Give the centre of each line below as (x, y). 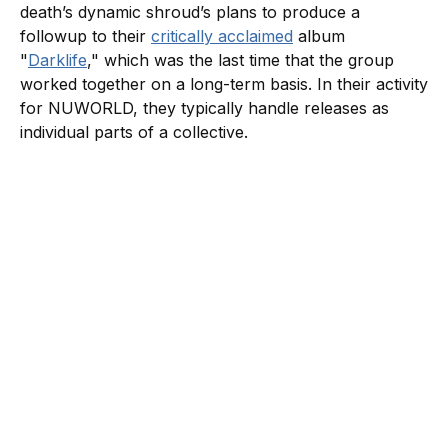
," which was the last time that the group (240, 59)
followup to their (85, 35)
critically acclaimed (222, 35)
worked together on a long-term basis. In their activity (224, 83)
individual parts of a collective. (136, 131)
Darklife (57, 59)
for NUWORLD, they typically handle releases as (204, 107)
